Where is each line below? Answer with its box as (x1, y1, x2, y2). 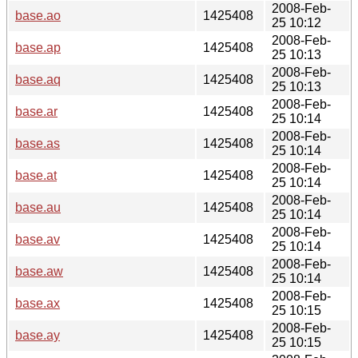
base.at (15, 168, 57, 182)
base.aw (15, 264, 63, 278)
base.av (15, 232, 60, 246)
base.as (15, 136, 60, 150)
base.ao (15, 8, 61, 22)
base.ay (15, 328, 60, 342)
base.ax (15, 296, 60, 310)
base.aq (15, 72, 61, 86)
